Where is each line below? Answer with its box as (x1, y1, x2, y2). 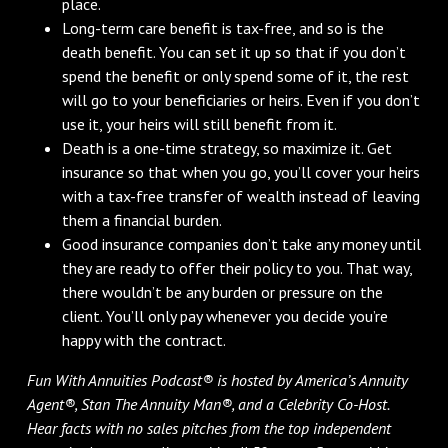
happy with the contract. (62, 329, 227, 350)
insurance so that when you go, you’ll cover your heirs (62, 161, 421, 182)
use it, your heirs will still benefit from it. (62, 113, 338, 134)
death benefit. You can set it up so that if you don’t (62, 41, 407, 62)
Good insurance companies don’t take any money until (62, 233, 422, 254)
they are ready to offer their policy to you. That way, (62, 257, 413, 278)
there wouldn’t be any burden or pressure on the (62, 281, 384, 302)
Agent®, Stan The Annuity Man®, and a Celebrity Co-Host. (26, 393, 389, 414)
